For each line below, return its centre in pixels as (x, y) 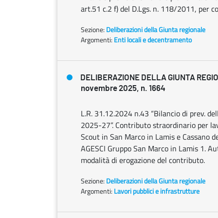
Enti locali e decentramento (153, 40)
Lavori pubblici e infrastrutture (157, 191)
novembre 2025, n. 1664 (123, 88)
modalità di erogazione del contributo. (143, 160)
